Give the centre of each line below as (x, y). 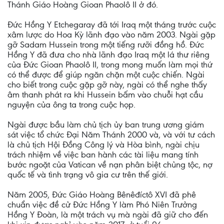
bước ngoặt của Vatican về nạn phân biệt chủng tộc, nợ (110, 164)
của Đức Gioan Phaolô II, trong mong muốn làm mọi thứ (110, 64)
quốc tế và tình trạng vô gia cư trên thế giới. (88, 174)
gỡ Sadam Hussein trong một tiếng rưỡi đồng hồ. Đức (106, 44)
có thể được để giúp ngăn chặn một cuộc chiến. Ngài (106, 74)
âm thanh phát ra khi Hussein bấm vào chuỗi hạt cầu (105, 94)
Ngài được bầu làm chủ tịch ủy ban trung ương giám (106, 124)
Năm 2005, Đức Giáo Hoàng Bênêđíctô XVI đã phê (102, 194)
